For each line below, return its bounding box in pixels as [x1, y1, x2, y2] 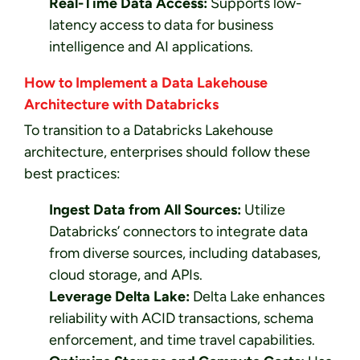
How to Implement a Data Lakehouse [24, 74, 268, 92]
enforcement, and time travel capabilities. [48, 331, 315, 350]
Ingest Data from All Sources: [48, 201, 241, 219]
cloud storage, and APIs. [48, 266, 202, 284]
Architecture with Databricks [24, 96, 219, 114]
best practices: [24, 165, 121, 183]
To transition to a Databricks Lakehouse [24, 121, 273, 140]
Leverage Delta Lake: [48, 288, 190, 306]
